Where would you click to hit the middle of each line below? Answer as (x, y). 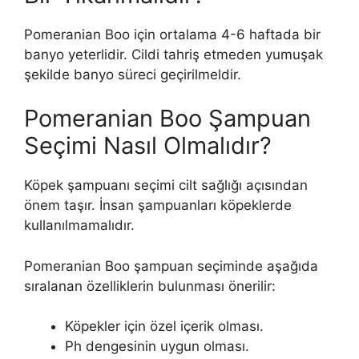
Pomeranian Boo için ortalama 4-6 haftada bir (172, 34)
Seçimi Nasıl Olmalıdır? (148, 146)
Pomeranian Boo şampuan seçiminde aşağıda (171, 266)
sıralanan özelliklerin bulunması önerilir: (150, 286)
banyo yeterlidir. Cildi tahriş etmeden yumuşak (173, 54)
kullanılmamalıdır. (79, 226)
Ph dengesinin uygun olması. (157, 347)
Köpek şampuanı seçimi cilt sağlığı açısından (166, 186)
